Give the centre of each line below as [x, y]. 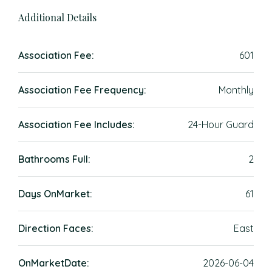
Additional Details [57, 17]
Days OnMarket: [55, 194]
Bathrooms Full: [54, 159]
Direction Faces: [56, 228]
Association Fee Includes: [76, 124]
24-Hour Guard [221, 124]
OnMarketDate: [54, 263]
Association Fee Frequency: [82, 90]
